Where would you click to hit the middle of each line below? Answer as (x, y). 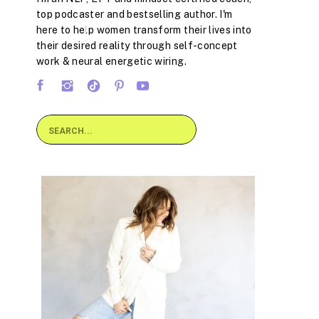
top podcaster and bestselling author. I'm (135, 14)
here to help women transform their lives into (144, 30)
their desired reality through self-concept (137, 46)
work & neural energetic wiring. (111, 61)
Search (63, 130)
